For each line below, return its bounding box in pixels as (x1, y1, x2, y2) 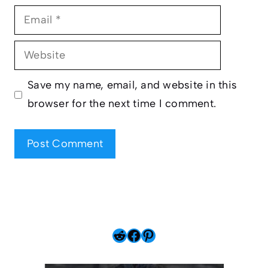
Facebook (126, 226, 191, 243)
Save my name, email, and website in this (28, 78, 237, 92)
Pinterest (141, 226, 202, 243)
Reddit (112, 226, 157, 243)
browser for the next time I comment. (28, 97, 216, 111)
